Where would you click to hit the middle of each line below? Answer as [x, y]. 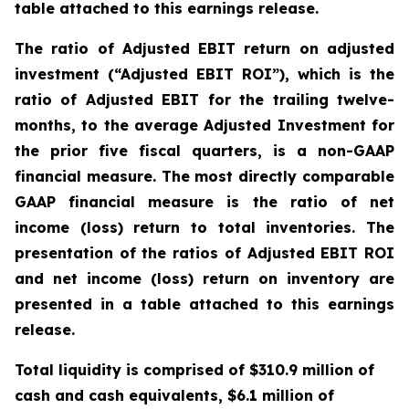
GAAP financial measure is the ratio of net [204, 202]
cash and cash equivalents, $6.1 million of [174, 395]
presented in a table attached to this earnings [204, 304]
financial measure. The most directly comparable [204, 176]
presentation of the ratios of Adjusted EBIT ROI [204, 253]
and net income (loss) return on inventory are [204, 278]
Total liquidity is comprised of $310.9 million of [194, 370]
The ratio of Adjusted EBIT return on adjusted [204, 48]
